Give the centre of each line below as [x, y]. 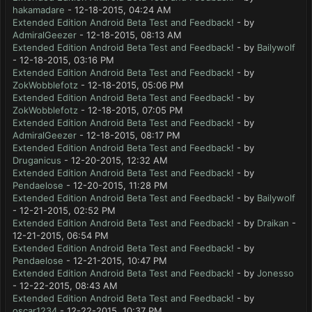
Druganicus [37, 160]
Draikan [273, 223]
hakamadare [39, 10]
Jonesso [275, 273]
